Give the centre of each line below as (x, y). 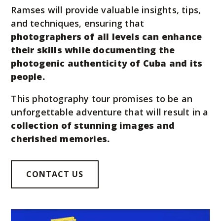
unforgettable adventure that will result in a (110, 112)
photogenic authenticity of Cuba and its (107, 63)
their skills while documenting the (93, 50)
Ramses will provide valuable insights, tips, (106, 10)
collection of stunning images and (93, 126)
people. (28, 77)
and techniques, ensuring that (78, 23)
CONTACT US (55, 174)
